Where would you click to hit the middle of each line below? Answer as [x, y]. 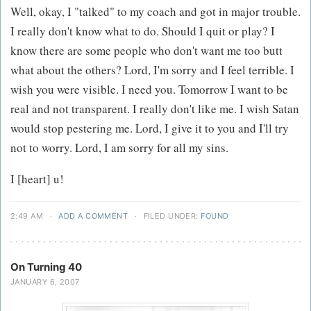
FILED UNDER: [171, 216]
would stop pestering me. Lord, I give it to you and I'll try [150, 128]
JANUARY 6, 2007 [45, 282]
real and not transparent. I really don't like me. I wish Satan [155, 109]
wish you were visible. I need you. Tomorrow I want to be [149, 90]
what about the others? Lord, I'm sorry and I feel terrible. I [152, 70]
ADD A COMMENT [93, 216]
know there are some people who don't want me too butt [146, 51]
